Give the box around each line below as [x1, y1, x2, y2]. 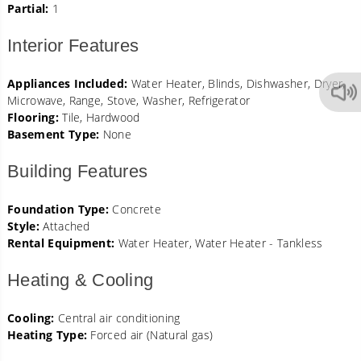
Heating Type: [7, 326, 88, 342]
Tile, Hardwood [58, 109, 140, 125]
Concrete [109, 201, 162, 217]
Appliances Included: [7, 75, 128, 91]
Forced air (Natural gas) [87, 326, 214, 342]
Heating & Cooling [7, 269, 154, 290]
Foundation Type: [7, 201, 110, 217]
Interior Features [7, 35, 139, 56]
